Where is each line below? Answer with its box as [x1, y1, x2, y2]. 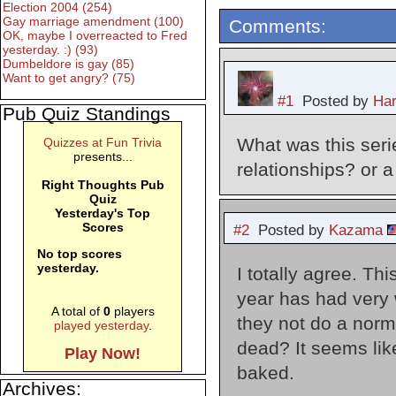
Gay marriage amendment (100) [3, 14, 184, 29]
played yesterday [53, 318, 148, 333]
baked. [236, 362, 294, 383]
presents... [72, 149, 133, 164]
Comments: [228, 16, 326, 36]
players [110, 304, 155, 319]
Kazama [328, 222, 383, 239]
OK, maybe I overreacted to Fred [3, 28, 187, 43]
